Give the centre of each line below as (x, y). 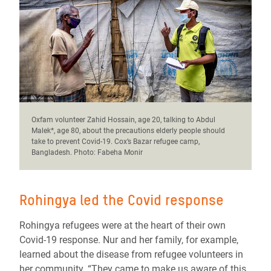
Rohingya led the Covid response (122, 200)
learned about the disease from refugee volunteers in (131, 255)
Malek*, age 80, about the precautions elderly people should (128, 131)
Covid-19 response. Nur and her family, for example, (129, 240)
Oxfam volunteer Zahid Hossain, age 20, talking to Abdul (123, 120)
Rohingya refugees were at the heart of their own (122, 226)
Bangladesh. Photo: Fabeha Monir (87, 153)
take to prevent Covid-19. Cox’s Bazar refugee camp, (116, 142)
